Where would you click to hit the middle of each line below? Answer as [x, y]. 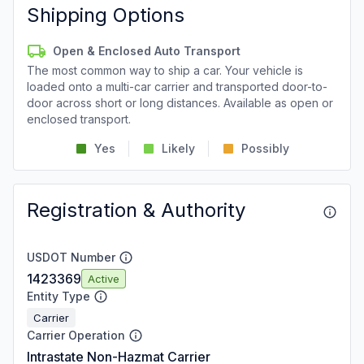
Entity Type [58, 296]
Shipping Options [106, 15]
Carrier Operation [76, 335]
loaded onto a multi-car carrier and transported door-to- [177, 87]
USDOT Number [71, 257]
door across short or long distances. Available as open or [180, 103]
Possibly [265, 148]
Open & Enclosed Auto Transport [147, 51]
